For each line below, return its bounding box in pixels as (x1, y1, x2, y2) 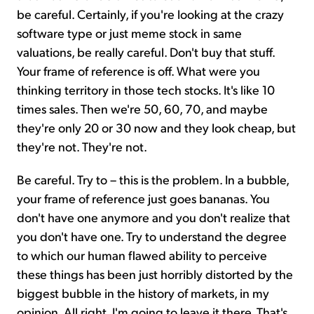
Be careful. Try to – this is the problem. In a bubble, (17, 171, 289, 188)
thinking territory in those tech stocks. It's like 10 (17, 81, 275, 98)
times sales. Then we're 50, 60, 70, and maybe (17, 100, 268, 117)
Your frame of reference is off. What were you (17, 62, 260, 79)
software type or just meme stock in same (17, 25, 242, 41)
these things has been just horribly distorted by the (17, 266, 293, 282)
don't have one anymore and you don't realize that (17, 209, 290, 226)
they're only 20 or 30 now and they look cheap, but (17, 119, 296, 136)
